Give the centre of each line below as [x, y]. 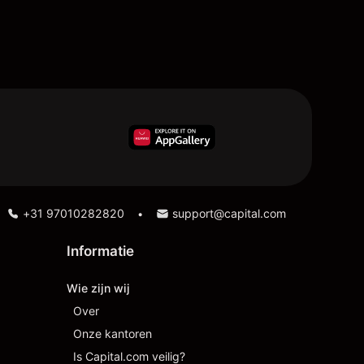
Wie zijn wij [98, 288]
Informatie [100, 251]
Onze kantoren [113, 334]
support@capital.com [229, 213]
